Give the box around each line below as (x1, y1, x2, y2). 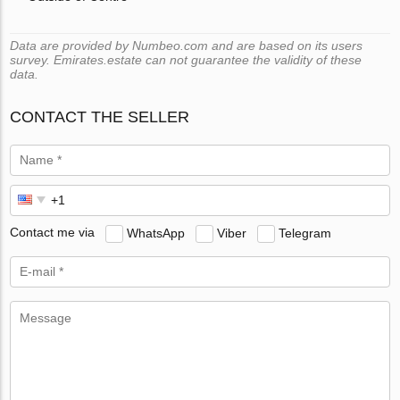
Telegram (279, 225, 332, 240)
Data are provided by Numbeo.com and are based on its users (10, 37, 363, 53)
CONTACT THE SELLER (10, 107, 190, 126)
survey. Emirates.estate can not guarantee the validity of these (10, 52, 362, 67)
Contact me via (10, 225, 96, 240)
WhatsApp (127, 225, 186, 240)
